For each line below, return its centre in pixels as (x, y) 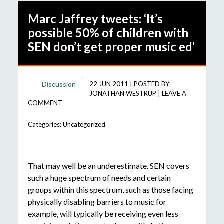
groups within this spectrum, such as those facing (110, 190)
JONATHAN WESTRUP (123, 94)
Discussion (59, 84)
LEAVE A (174, 94)
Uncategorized (84, 125)
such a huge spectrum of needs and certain (99, 178)
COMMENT (45, 103)
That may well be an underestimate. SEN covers (108, 166)
